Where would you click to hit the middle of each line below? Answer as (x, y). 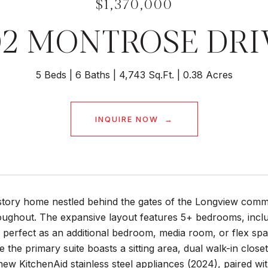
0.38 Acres (208, 75)
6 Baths (92, 75)
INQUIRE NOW (128, 119)
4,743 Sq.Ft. (146, 75)
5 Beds (51, 75)
